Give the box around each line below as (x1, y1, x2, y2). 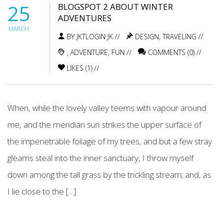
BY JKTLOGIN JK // (65, 31, 120, 41)
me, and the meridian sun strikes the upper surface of (7, 118, 201, 130)
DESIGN (135, 31, 159, 41)
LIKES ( (65, 63, 87, 73)
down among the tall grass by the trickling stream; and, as (7, 168, 211, 180)
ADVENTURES (58, 12, 111, 24)
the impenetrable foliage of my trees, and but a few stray (7, 135, 212, 147)
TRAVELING (163, 31, 196, 41)
